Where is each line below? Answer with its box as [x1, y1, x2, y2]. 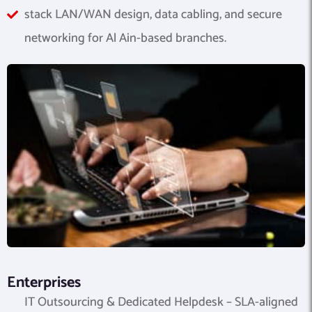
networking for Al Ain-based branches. [24, 27, 226, 49]
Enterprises [7, 270, 81, 296]
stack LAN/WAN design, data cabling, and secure [24, 3, 282, 25]
